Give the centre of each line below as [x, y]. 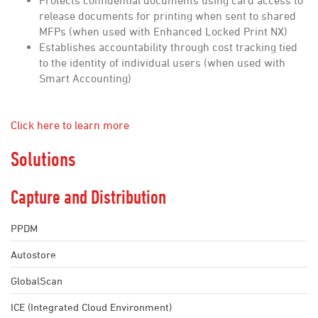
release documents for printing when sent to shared [168, 16]
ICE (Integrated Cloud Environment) [91, 307]
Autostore [33, 254]
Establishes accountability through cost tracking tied [168, 47]
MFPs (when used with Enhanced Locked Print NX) [163, 31]
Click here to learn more [70, 125]
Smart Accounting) [85, 78]
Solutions [43, 159]
